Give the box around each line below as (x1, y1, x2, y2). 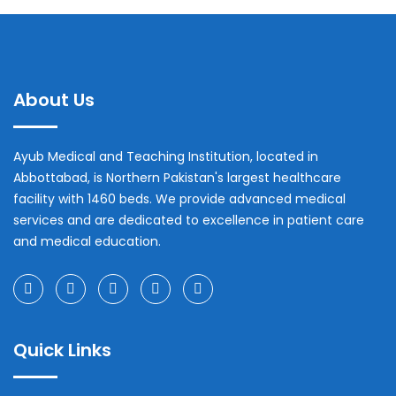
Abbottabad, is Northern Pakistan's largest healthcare (13, 169, 341, 187)
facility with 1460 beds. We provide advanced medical (13, 190, 346, 208)
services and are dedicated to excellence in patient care (13, 211, 364, 229)
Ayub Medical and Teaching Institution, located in (13, 148, 318, 165)
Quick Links (13, 338, 111, 362)
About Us (13, 88, 95, 112)
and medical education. (13, 232, 161, 250)
